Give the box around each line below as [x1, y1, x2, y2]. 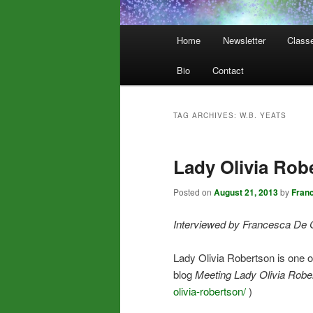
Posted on [173, 186, 214, 198]
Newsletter [222, 34, 265, 48]
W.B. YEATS [240, 110, 286, 121]
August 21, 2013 [214, 186, 278, 199]
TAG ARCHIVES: [173, 110, 240, 121]
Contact [212, 64, 244, 78]
